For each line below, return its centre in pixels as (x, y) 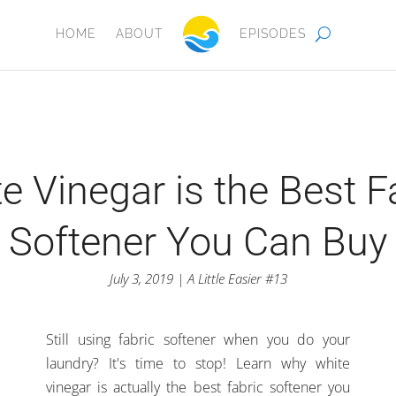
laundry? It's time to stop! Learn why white (198, 364)
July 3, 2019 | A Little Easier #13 (198, 279)
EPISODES (272, 34)
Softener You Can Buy (198, 242)
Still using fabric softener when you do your (198, 340)
